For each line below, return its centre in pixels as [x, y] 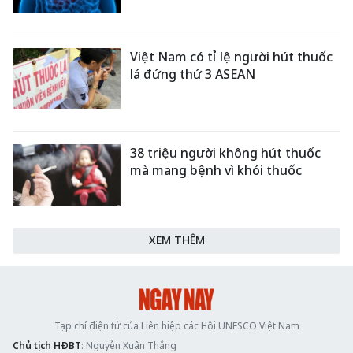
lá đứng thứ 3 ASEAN [193, 74]
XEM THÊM [176, 240]
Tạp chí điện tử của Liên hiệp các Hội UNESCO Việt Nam [176, 325]
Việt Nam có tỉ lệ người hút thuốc [232, 56]
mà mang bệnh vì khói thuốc [216, 171]
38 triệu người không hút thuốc [226, 153]
